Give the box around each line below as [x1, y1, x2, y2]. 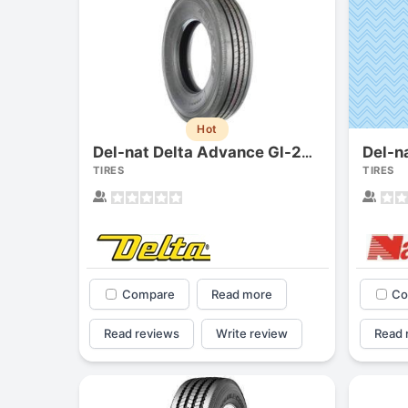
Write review [215, 325, 288, 341]
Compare [122, 286, 175, 301]
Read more [210, 286, 272, 301]
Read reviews [104, 325, 180, 341]
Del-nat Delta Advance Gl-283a [301, 143, 312, 161]
